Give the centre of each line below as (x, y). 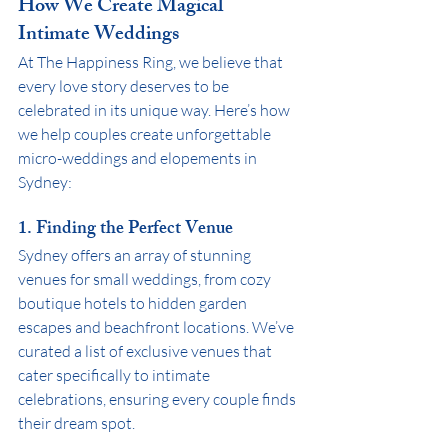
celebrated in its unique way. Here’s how (155, 109)
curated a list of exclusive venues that (146, 350)
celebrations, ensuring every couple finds (158, 398)
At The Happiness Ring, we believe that (152, 61)
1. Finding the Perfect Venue (125, 229)
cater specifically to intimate (115, 374)
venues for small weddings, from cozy (146, 278)
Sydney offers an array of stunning (136, 254)
